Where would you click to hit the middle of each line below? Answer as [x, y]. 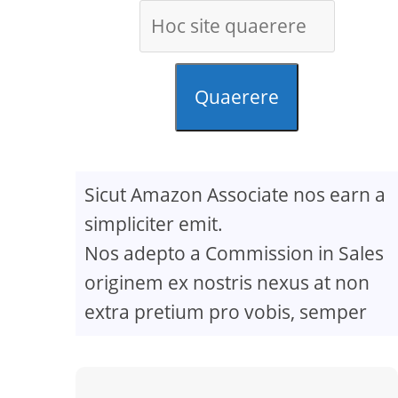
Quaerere [237, 97]
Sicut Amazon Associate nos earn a [235, 195]
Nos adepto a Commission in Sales [235, 253]
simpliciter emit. [154, 224]
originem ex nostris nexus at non [227, 283]
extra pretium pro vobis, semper [226, 312]
